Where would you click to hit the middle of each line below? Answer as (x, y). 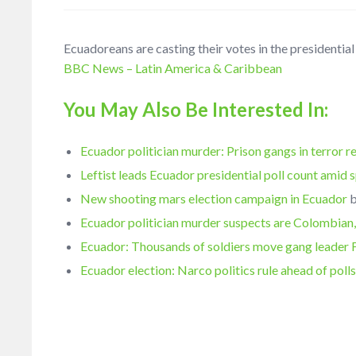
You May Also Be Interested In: (196, 109)
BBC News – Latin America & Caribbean (173, 68)
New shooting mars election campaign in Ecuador (214, 198)
